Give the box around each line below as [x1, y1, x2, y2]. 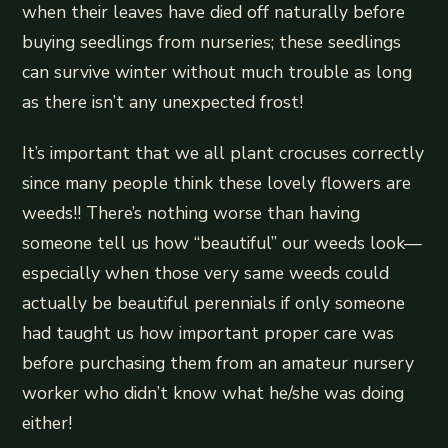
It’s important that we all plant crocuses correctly [22, 140, 425, 165]
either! [22, 410, 73, 435]
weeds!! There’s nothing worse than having [22, 200, 361, 225]
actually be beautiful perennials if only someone [22, 290, 406, 315]
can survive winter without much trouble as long [22, 59, 413, 84]
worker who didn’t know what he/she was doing [22, 380, 405, 405]
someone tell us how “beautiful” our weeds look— [22, 230, 423, 255]
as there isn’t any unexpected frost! [22, 89, 304, 114]
